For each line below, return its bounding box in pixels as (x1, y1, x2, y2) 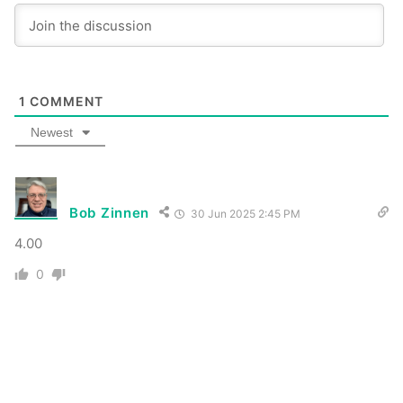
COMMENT (26, 94, 103, 109)
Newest (31, 125, 73, 139)
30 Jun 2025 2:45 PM (188, 207, 300, 220)
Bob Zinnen (69, 203, 149, 221)
